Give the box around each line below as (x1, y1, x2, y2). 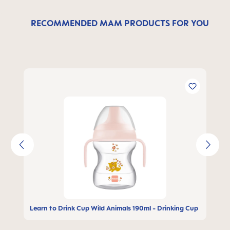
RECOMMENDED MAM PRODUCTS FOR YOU (30, 18, 209, 28)
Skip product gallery (23, 69, 104, 80)
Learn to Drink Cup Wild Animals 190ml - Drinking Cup (30, 204, 198, 212)
